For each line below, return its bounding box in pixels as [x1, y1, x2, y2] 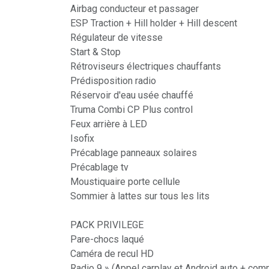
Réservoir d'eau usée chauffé [70, 89, 193, 101]
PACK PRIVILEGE [70, 219, 144, 231]
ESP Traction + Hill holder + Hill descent [70, 17, 237, 29]
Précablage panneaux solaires [70, 147, 197, 159]
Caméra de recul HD [70, 248, 154, 259]
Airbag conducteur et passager [70, 3, 199, 14]
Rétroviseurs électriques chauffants [70, 61, 221, 72]
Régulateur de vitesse [70, 32, 163, 43]
